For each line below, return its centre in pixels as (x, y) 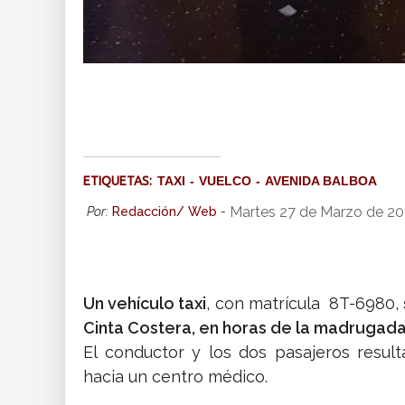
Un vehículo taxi (145, 304)
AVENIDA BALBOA (321, 181)
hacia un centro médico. (175, 377)
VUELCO (225, 181)
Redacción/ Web (165, 212)
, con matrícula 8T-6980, (303, 304)
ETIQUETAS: (120, 181)
